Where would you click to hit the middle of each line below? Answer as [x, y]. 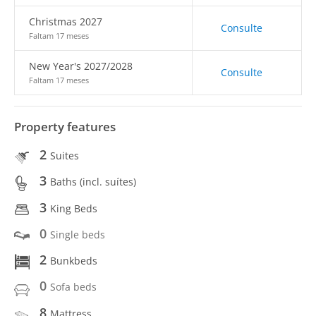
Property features [65, 127]
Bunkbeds [74, 261]
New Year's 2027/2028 [81, 66]
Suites [65, 156]
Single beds [78, 234]
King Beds [74, 208]
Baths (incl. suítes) [93, 182]
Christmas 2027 [66, 22]
